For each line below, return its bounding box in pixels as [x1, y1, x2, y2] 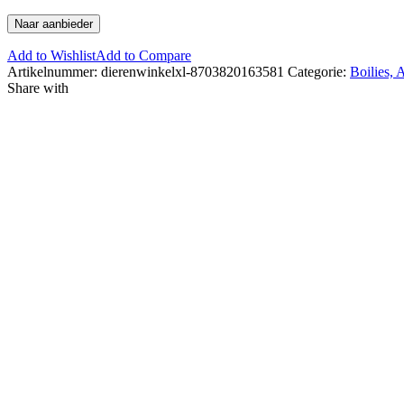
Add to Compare [96, 47, 191, 63]
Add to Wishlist [7, 47, 96, 63]
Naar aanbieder [14, 16, 93, 31]
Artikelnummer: [7, 63, 101, 79]
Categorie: [288, 63, 350, 79]
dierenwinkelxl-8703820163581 [101, 63, 284, 79]
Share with [7, 79, 69, 96]
